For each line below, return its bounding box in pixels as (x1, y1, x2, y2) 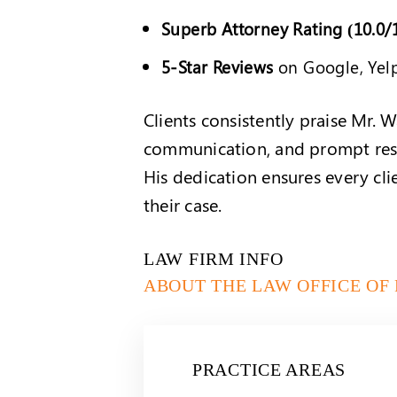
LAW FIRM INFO (144, 249, 284, 269)
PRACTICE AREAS (192, 360, 346, 379)
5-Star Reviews (161, 55, 274, 78)
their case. (144, 192, 222, 216)
